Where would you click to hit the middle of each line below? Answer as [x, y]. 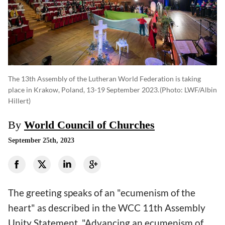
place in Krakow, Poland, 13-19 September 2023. [84, 90]
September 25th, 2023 [41, 141]
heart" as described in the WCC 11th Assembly [107, 208]
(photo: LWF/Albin [188, 90]
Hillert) [19, 101]
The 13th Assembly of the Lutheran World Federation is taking [104, 79]
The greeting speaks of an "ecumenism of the [102, 193]
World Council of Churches [89, 125]
